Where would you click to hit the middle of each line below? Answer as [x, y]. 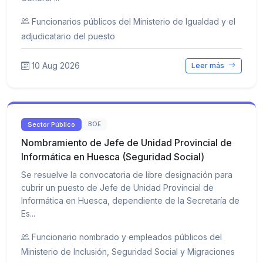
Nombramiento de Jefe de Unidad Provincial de [127, 143]
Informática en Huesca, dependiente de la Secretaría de [130, 201]
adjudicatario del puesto [68, 36]
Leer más [209, 65]
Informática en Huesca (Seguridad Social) [113, 157]
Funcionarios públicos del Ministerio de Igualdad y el [134, 21]
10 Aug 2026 [56, 65]
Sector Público [52, 124]
